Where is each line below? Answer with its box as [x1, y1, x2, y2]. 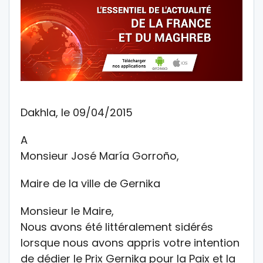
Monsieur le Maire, [21, 203, 114, 218]
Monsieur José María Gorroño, [21, 148, 179, 163]
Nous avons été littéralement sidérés [21, 219, 213, 234]
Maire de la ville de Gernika [21, 176, 160, 191]
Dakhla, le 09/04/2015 [21, 104, 133, 120]
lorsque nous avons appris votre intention [21, 235, 240, 250]
